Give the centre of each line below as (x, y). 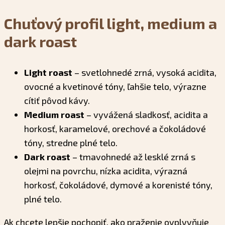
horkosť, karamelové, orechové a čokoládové (115, 129)
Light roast (48, 73)
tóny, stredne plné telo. (71, 143)
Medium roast (54, 115)
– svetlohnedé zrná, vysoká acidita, (144, 73)
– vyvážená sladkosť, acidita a (146, 115)
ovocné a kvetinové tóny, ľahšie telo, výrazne (115, 87)
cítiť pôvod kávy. (57, 101)
